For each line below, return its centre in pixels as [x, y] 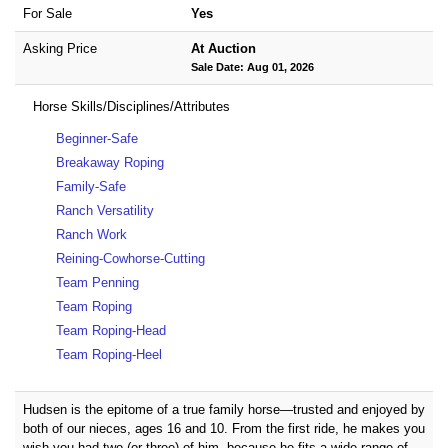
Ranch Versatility [105, 211]
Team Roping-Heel [109, 355]
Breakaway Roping [110, 163]
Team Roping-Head [111, 331]
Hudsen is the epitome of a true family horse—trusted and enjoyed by [224, 410]
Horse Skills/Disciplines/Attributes [131, 107]
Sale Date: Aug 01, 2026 [252, 67]
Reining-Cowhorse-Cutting [131, 259]
